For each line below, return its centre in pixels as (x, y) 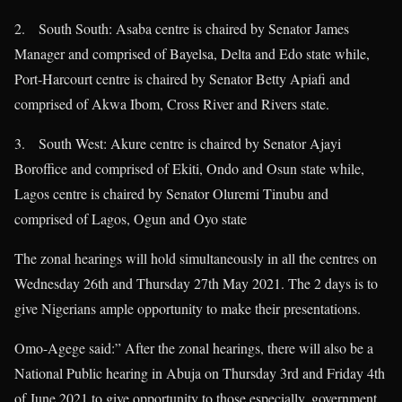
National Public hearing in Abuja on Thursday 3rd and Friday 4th (200, 373)
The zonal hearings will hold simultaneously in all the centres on (196, 258)
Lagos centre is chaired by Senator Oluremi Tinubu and (171, 194)
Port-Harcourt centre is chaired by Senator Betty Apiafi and (182, 79)
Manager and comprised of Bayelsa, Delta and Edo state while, (192, 54)
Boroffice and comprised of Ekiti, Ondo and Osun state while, (189, 169)
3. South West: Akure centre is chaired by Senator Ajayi (178, 144)
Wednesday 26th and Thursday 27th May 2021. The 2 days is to (196, 284)
